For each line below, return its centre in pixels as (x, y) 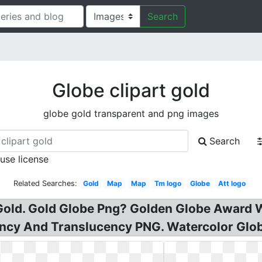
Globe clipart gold (131, 90)
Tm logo (168, 183)
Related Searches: (45, 183)
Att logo (232, 183)
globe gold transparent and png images (131, 113)
